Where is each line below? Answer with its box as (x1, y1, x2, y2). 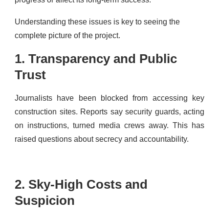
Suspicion (15, 193, 75, 208)
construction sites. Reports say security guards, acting (15, 107, 204, 116)
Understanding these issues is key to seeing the (15, 17, 180, 26)
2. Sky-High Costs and (15, 176, 148, 192)
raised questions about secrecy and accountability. (15, 134, 189, 143)
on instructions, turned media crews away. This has (15, 121, 204, 130)
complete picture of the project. (15, 31, 120, 40)
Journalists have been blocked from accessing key (15, 93, 204, 102)
